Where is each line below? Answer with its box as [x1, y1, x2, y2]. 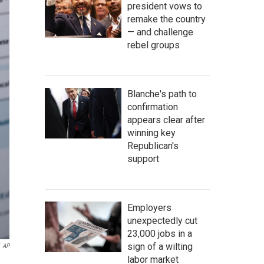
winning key [127, 127, 176, 138]
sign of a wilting [127, 241, 193, 252]
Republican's [127, 140, 179, 151]
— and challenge [127, 27, 193, 38]
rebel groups [127, 39, 180, 51]
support [127, 153, 159, 164]
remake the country [127, 14, 206, 25]
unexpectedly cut [127, 215, 197, 226]
